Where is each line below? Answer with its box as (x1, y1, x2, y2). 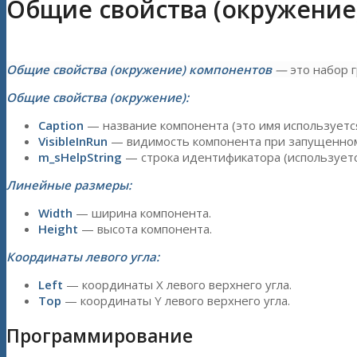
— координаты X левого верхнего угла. (66, 277, 292, 293)
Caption (38, 117, 84, 134)
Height (38, 221, 81, 237)
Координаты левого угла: (6, 249, 159, 265)
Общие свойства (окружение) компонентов (6, 61, 272, 78)
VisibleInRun (38, 133, 108, 150)
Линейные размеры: (6, 177, 131, 194)
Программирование (6, 323, 193, 348)
